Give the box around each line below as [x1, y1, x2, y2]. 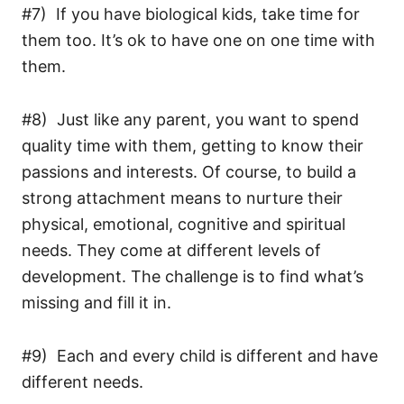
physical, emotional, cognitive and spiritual [22, 215, 345, 234]
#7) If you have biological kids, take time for [22, 5, 360, 24]
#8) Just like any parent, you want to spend [22, 110, 359, 130]
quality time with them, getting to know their [22, 136, 363, 156]
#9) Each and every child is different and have [22, 346, 378, 366]
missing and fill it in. [22, 293, 171, 313]
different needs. [22, 372, 143, 392]
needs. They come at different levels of [22, 241, 321, 261]
